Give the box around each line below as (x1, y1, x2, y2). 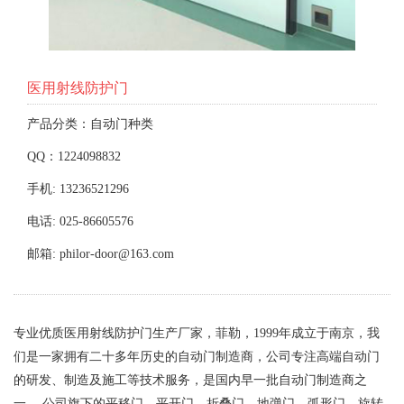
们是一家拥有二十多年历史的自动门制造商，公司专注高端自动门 (14, 350, 380, 363)
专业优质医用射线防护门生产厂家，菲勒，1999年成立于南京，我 (14, 326, 380, 340)
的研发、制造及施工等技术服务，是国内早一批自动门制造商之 (14, 373, 367, 387)
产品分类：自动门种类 (27, 117, 153, 131)
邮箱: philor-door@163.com (27, 247, 174, 261)
